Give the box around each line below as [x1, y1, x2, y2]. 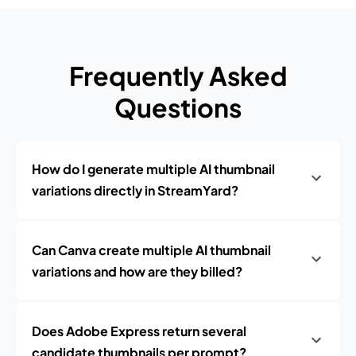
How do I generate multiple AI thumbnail [32, 161, 275, 177]
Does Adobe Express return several [32, 323, 246, 339]
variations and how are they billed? [32, 263, 242, 280]
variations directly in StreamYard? [32, 182, 238, 199]
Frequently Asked [68, 60, 288, 91]
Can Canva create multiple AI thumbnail [32, 242, 271, 258]
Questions [114, 91, 242, 123]
